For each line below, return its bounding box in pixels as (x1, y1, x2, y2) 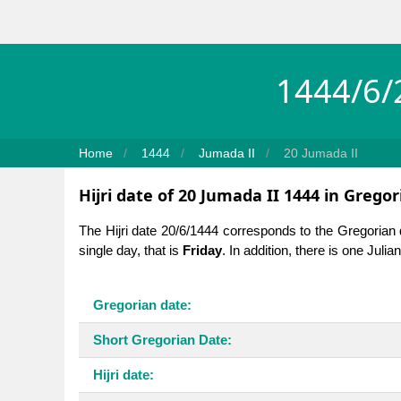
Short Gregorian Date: (93, 331, 232, 347)
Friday (183, 242, 222, 258)
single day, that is (79, 242, 183, 258)
